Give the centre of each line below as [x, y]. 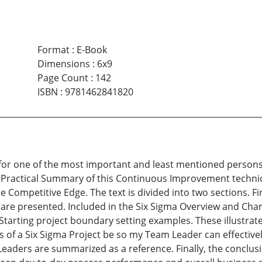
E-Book [92, 50]
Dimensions [63, 64]
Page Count [63, 78]
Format [53, 50]
